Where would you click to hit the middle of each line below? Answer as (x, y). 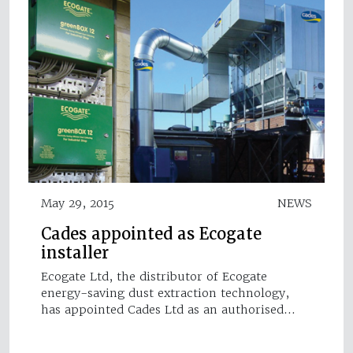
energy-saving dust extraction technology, (165, 293)
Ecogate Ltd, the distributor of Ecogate (154, 276)
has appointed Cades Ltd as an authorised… (168, 309)
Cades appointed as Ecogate (151, 234)
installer (75, 253)
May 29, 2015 (78, 203)
